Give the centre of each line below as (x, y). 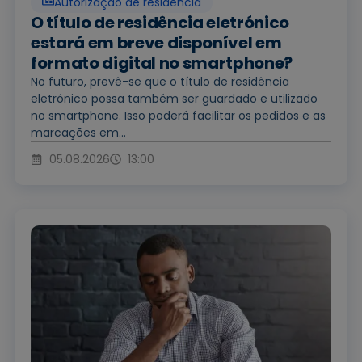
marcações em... (78, 132)
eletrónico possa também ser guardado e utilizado (174, 98)
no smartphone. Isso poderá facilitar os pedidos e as (178, 115)
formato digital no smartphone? (162, 63)
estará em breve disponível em (156, 42)
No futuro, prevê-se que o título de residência (160, 81)
